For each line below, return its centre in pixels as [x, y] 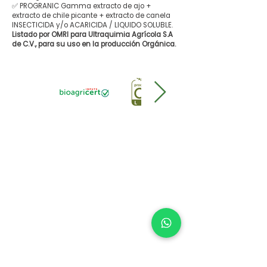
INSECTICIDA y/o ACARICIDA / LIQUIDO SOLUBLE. [92, 25]
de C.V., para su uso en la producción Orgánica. [94, 44]
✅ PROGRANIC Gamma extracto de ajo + [81, 6]
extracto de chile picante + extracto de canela [91, 15]
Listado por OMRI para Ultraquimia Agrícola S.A [92, 35]
